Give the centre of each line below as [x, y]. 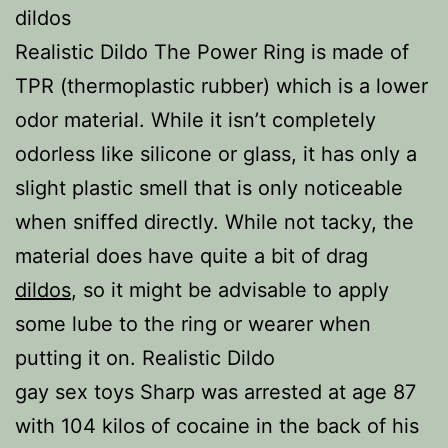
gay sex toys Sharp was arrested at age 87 [215, 392]
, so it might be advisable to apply [230, 290]
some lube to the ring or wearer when [193, 324]
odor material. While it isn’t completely [195, 120]
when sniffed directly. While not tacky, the [214, 222]
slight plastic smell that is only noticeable [209, 188]
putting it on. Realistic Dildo [145, 358]
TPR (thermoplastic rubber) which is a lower [221, 86]
